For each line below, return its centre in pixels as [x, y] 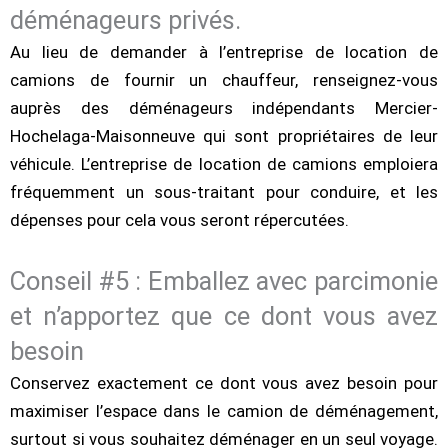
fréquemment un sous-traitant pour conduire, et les [224, 192]
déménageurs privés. [125, 20]
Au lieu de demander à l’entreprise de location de [224, 52]
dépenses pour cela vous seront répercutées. [179, 220]
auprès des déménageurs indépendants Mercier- [224, 108]
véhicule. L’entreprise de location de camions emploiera [224, 164]
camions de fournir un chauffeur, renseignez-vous [224, 80]
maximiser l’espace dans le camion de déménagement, [224, 411]
